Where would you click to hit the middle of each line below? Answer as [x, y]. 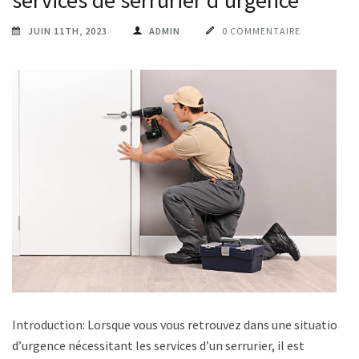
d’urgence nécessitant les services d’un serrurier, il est [158, 346]
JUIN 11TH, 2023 [68, 30]
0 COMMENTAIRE [261, 30]
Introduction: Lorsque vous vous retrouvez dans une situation [178, 325]
